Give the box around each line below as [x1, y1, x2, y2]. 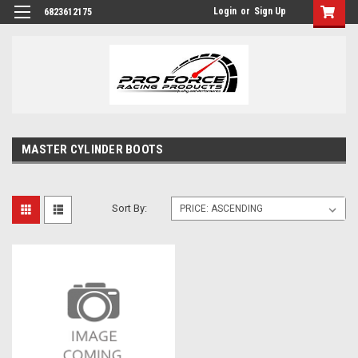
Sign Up [254, 6, 286, 17]
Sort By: [112, 201, 148, 214]
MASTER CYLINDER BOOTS [22, 141, 164, 157]
